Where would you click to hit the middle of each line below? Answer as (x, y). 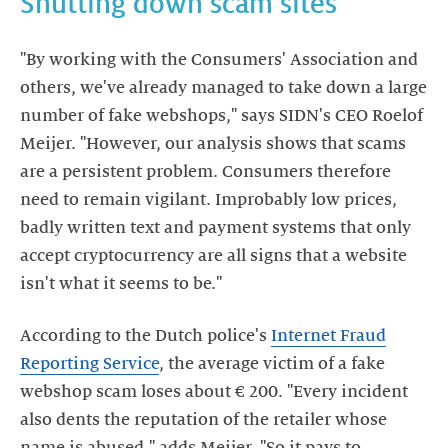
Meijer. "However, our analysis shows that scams (213, 143)
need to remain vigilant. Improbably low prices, (208, 199)
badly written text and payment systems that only (215, 227)
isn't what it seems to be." (121, 283)
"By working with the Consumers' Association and (219, 59)
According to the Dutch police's (145, 335)
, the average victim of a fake (272, 363)
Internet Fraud (328, 335)
